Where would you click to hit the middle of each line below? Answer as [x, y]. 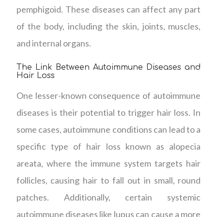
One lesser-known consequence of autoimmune [108, 95]
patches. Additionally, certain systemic [108, 197]
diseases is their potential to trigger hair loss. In [108, 112]
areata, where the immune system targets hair [108, 163]
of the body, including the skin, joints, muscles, [108, 26]
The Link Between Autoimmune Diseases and [108, 67]
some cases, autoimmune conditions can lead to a [108, 129]
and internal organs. [54, 43]
